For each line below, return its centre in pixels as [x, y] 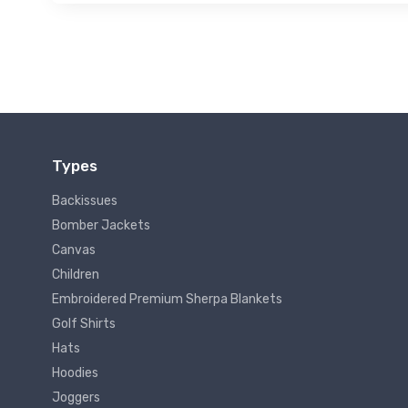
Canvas [74, 250]
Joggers [76, 398]
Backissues [85, 201]
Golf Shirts [84, 324]
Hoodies [75, 373]
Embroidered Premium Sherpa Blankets [167, 300]
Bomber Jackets [101, 226]
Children [76, 275]
